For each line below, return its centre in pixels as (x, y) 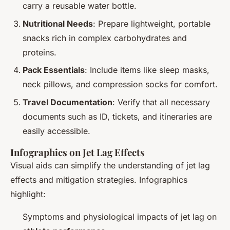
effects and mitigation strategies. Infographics (99, 179)
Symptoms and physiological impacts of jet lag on (120, 216)
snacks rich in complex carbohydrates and (105, 38)
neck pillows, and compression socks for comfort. (120, 84)
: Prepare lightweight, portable (152, 23)
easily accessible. (56, 131)
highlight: (28, 194)
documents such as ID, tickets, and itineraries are (117, 116)
